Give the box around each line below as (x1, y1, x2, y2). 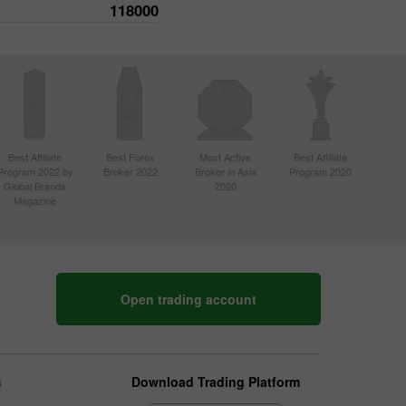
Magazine (14, 192, 56, 208)
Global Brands (4, 178, 66, 193)
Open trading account (121, 290, 256, 309)
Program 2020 (289, 163, 352, 179)
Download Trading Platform (131, 372, 301, 391)
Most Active (199, 149, 251, 164)
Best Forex (105, 149, 155, 164)
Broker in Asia (194, 163, 256, 179)
